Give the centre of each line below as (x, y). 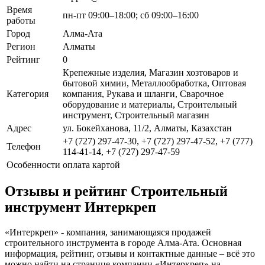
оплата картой (91, 164)
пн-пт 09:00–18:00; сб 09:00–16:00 (131, 15)
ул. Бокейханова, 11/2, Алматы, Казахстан (147, 128)
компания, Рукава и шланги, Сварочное (143, 93)
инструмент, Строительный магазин (136, 115)
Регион (21, 46)
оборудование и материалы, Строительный (150, 104)
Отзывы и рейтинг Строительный (116, 191)
